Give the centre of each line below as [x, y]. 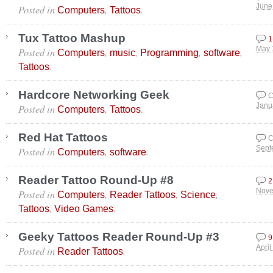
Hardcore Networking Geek [94, 95]
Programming [169, 52]
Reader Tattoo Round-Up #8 [96, 180]
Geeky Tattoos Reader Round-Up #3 [119, 237]
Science [198, 194]
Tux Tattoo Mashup [72, 38]
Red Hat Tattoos [63, 137]
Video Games [84, 208]
